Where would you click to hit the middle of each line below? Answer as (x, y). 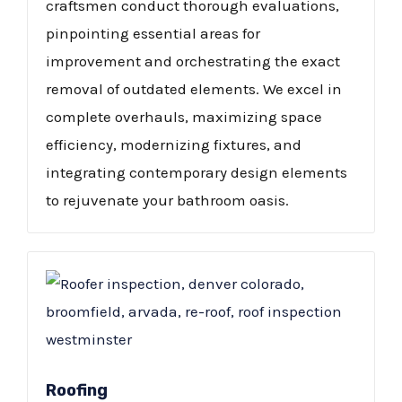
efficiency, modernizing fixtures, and (174, 145)
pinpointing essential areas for (153, 34)
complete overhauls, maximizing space (184, 117)
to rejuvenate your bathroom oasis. (167, 201)
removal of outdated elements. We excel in (194, 89)
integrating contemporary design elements (197, 173)
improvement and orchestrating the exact (193, 61)
